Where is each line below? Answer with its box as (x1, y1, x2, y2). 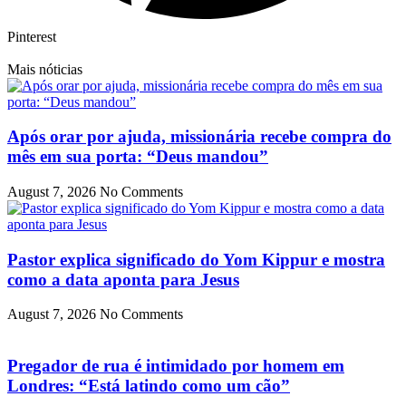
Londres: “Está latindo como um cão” (7, 376, 290, 396)
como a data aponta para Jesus (7, 269, 239, 289)
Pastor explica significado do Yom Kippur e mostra (7, 249, 385, 269)
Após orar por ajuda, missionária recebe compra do (7, 127, 391, 147)
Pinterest (7, 28, 56, 44)
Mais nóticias (7, 61, 82, 77)
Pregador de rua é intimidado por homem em (7, 356, 344, 376)
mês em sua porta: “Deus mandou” (7, 147, 268, 167)
